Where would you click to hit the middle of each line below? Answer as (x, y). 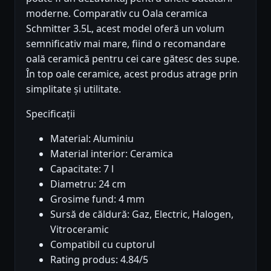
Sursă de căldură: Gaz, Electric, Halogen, (142, 214)
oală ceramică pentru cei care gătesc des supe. (133, 59)
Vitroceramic (80, 230)
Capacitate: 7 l (82, 169)
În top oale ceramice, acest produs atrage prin (132, 74)
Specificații (51, 114)
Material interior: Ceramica (112, 154)
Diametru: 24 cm (88, 184)
